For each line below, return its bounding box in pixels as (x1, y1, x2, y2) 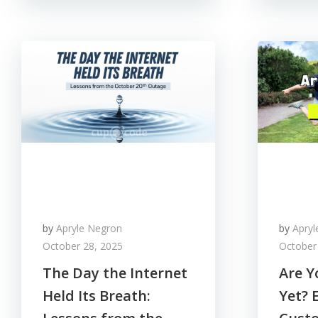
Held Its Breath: (43, 286, 150, 305)
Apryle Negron (56, 221, 122, 235)
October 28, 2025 (43, 239, 123, 253)
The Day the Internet (43, 263, 187, 283)
